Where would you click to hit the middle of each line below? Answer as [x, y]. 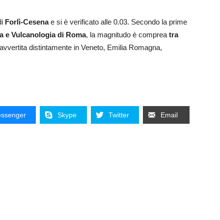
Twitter [119, 115]
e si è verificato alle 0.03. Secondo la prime [118, 22]
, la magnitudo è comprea [127, 34]
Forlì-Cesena [27, 22]
